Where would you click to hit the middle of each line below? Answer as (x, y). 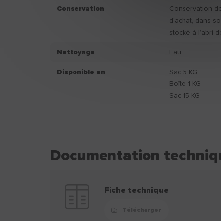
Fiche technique (136, 190)
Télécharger (142, 210)
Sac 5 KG (184, 72)
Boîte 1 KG (185, 84)
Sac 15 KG (185, 96)
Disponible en (81, 72)
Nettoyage (75, 52)
